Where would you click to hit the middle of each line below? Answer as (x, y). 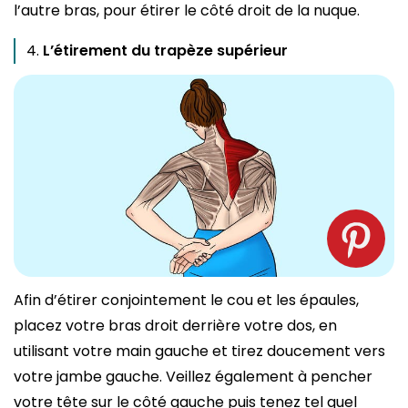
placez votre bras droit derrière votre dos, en (175, 325)
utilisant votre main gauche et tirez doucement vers (199, 351)
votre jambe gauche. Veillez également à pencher (193, 376)
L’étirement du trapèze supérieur (165, 51)
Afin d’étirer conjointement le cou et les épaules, (186, 300)
